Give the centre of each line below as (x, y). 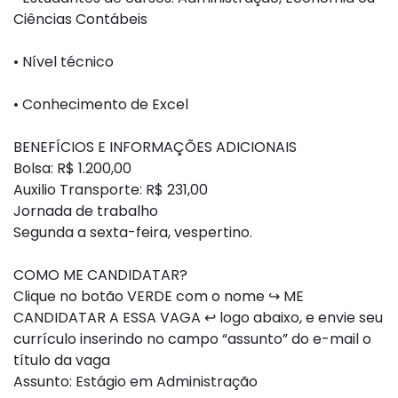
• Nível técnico (64, 62)
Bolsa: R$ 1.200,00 (72, 168)
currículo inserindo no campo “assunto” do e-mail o (192, 339)
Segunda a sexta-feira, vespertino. (133, 232)
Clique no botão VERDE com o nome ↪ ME (159, 296)
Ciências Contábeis (80, 19)
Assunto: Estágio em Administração (135, 382)
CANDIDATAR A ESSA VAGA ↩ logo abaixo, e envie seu (198, 318)
